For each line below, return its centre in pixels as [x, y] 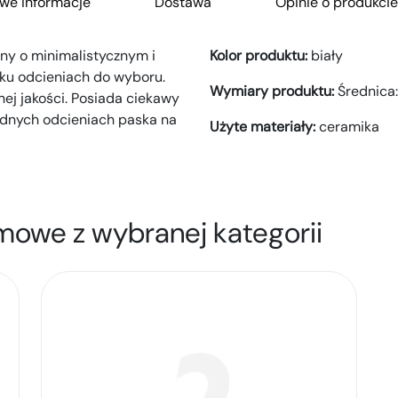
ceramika [349, 127]
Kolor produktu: [260, 56]
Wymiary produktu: [274, 92]
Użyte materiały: [264, 127]
